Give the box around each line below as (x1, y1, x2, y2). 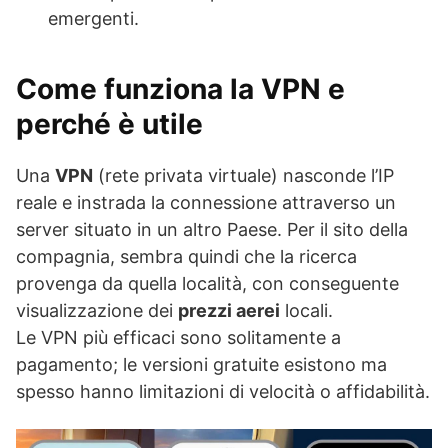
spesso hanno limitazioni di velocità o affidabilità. (16, 381, 430, 403)
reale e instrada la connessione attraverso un (16, 192, 396, 214)
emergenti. (48, 8, 139, 30)
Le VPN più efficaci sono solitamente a (16, 327, 341, 349)
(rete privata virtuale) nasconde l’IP (93, 165, 394, 187)
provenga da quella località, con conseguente (16, 273, 399, 295)
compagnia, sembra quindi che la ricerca (16, 246, 357, 268)
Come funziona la (16, 72, 261, 107)
